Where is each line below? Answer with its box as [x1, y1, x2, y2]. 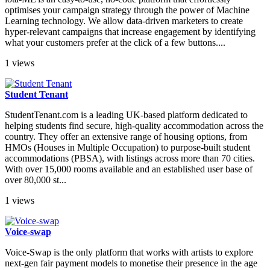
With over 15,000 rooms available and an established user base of [5, 164, 253, 175]
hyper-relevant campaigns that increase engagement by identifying [5, 27, 256, 37]
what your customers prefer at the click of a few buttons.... [5, 37, 225, 48]
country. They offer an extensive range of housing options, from [5, 131, 247, 142]
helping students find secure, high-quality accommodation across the [5, 121, 263, 131]
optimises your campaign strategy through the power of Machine [5, 5, 250, 16]
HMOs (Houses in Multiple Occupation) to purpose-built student [5, 142, 250, 153]
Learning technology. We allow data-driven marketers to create [5, 16, 243, 27]
